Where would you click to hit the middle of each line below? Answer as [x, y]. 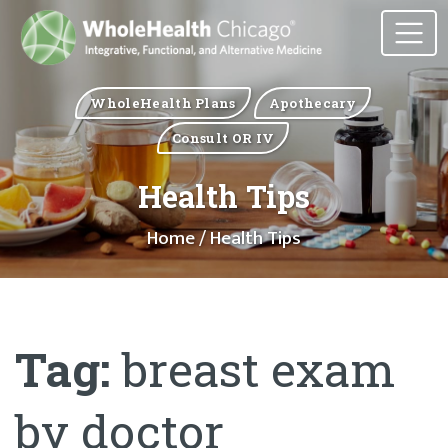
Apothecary [312, 102]
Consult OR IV [223, 137]
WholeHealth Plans [163, 102]
